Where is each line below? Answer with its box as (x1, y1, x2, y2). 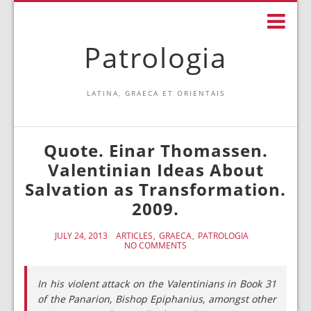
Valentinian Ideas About (47, 158, 264, 181)
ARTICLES (115, 230, 153, 242)
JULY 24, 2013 (54, 230, 108, 242)
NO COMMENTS (124, 239, 187, 251)
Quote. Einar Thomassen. (43, 139, 268, 162)
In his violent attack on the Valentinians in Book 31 (37, 277, 276, 290)
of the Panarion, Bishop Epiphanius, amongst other (37, 292, 276, 305)
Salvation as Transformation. (25, 178, 286, 201)
